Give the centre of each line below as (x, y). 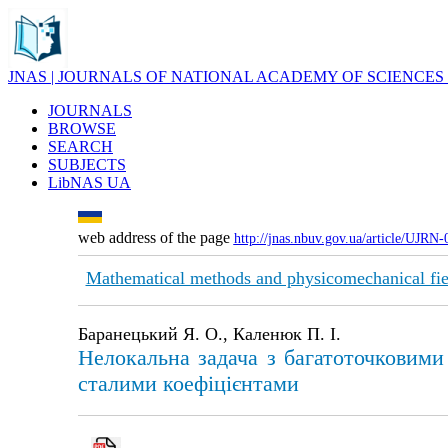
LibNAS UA (89, 182)
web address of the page (155, 237)
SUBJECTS (87, 164)
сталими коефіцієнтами (188, 383)
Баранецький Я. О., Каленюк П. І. (209, 334)
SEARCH (80, 146)
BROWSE (82, 128)
